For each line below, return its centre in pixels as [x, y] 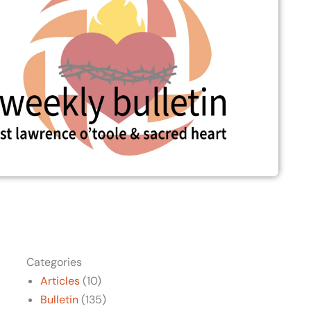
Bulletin [60, 299]
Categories [54, 262]
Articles [60, 280]
